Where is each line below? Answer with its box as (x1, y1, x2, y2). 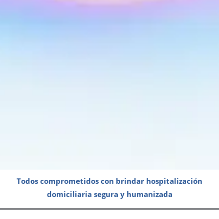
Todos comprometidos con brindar (17, 175, 146, 186)
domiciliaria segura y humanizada (46, 189, 173, 199)
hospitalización (146, 175, 202, 186)
